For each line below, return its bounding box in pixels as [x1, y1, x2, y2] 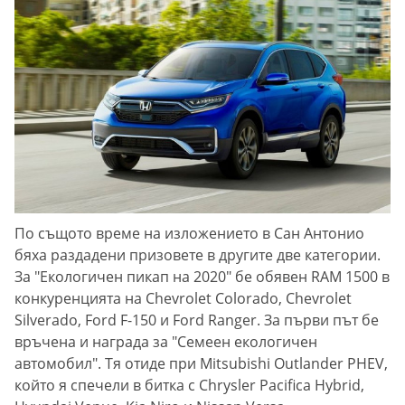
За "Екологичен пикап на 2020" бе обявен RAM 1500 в [14, 266, 390, 287]
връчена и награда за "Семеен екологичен [14, 331, 317, 352]
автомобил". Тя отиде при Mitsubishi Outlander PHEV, [14, 353, 388, 373]
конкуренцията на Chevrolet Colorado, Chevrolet [14, 287, 352, 308]
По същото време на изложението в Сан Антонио [14, 222, 364, 243]
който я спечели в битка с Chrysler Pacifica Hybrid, [14, 374, 364, 395]
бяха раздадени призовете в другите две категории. [14, 244, 381, 265]
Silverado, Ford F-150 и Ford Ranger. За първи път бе [14, 309, 379, 330]
